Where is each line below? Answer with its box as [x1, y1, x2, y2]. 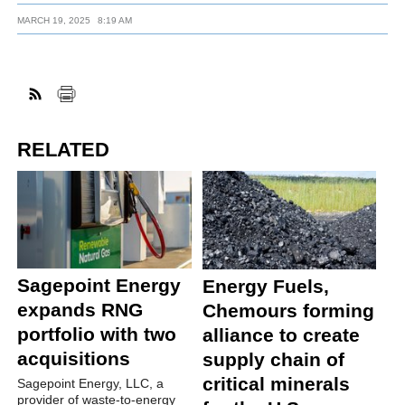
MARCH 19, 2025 [17, 15, 91, 26]
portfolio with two [17, 323, 177, 344]
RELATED [17, 137, 110, 161]
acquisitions [17, 347, 131, 369]
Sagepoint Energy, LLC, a [17, 375, 165, 391]
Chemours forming [202, 299, 374, 321]
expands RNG [17, 298, 144, 320]
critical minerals [202, 372, 350, 394]
